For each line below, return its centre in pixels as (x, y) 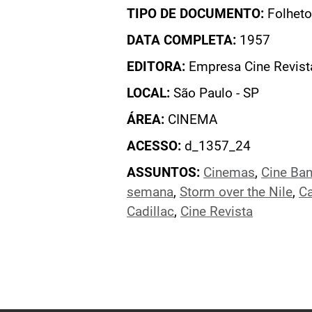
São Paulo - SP (214, 93)
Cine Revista (217, 212)
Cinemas (229, 173)
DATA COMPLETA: (183, 40)
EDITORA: (156, 67)
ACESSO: (154, 146)
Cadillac (150, 212)
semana (150, 192)
